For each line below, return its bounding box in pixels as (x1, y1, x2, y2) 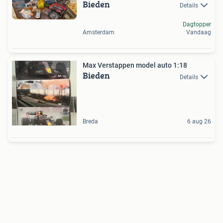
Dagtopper (183, 21, 211, 28)
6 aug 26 (187, 118, 211, 125)
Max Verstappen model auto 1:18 (83, 61, 187, 70)
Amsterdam (83, 29, 114, 36)
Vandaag (186, 29, 211, 36)
